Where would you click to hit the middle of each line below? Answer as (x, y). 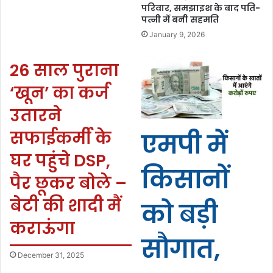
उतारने (36, 115)
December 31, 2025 (51, 255)
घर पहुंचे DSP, (60, 160)
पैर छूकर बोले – (68, 183)
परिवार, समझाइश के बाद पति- (201, 8)
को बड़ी (179, 214)
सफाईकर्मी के (61, 138)
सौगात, (181, 249)
